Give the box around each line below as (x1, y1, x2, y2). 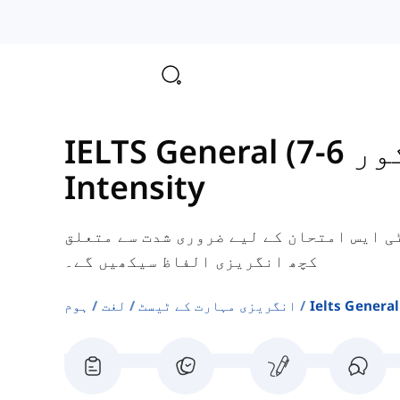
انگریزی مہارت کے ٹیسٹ (138, 296, 297, 315)
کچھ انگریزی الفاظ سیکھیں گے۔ (64, 250, 318, 272)
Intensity (64, 165, 205, 210)
